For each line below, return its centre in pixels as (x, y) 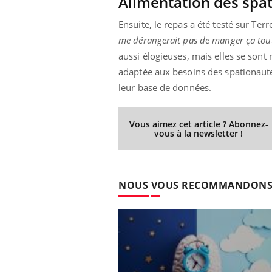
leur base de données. (165, 87)
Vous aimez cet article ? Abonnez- (199, 124)
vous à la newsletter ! (199, 133)
